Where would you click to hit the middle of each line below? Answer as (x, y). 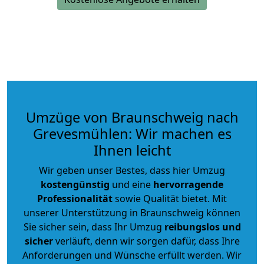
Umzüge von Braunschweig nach (132, 117)
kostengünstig (75, 184)
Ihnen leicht (132, 150)
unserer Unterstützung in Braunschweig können (132, 212)
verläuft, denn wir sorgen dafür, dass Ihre (146, 241)
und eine (131, 184)
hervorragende (188, 184)
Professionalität (75, 198)
